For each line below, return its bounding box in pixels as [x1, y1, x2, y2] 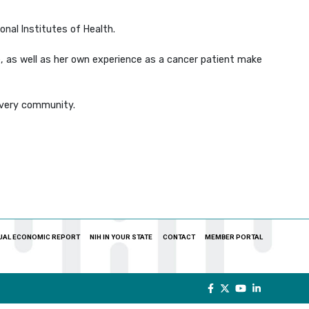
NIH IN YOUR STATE [90, 232, 153, 241]
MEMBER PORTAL [204, 232, 263, 241]
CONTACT [162, 232, 195, 241]
